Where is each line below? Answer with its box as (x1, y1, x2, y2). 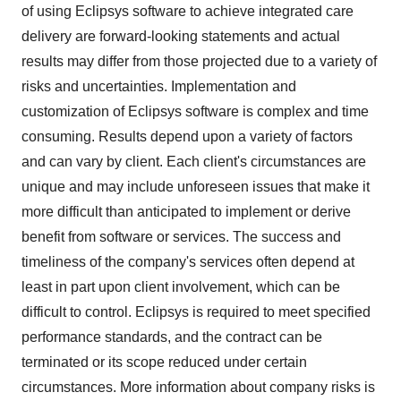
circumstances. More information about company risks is (21, 380, 375, 395)
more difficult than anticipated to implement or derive (21, 204, 351, 219)
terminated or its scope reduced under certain (21, 354, 307, 370)
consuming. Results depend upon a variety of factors (21, 129, 353, 144)
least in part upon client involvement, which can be (21, 279, 340, 294)
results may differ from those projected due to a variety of (21, 54, 377, 69)
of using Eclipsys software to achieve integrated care (21, 4, 354, 19)
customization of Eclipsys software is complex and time (21, 104, 369, 119)
